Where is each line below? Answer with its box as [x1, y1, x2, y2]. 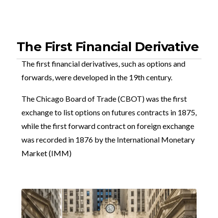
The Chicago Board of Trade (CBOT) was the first [21, 94, 187, 104]
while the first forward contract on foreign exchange [21, 121, 194, 131]
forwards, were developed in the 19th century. [21, 73, 174, 82]
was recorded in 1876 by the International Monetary [21, 135, 195, 145]
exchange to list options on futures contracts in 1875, [21, 108, 197, 117]
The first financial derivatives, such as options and [21, 59, 185, 69]
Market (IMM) [21, 148, 72, 158]
